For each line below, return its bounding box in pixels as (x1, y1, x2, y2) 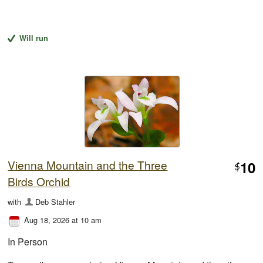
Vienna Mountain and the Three (8, 157, 168, 173)
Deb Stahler (35, 196, 75, 208)
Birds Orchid (8, 173, 70, 190)
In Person (8, 235, 48, 249)
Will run (19, 33, 48, 44)
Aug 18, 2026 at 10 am (24, 214, 102, 226)
